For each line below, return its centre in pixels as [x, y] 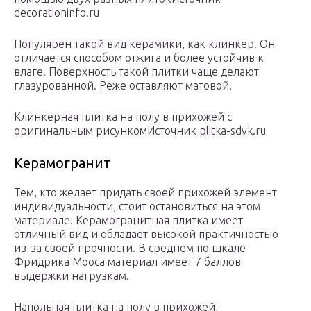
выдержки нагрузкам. [72, 276]
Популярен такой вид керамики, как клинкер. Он [144, 44]
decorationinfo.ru [57, 13]
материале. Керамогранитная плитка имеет [128, 220]
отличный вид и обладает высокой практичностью [146, 234]
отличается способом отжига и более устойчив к [139, 58]
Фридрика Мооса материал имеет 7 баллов [127, 262]
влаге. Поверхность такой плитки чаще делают [136, 72]
